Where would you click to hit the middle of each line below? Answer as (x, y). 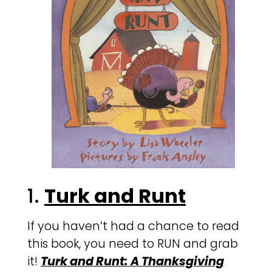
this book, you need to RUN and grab (132, 244)
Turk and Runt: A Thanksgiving (132, 262)
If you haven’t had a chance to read (133, 226)
